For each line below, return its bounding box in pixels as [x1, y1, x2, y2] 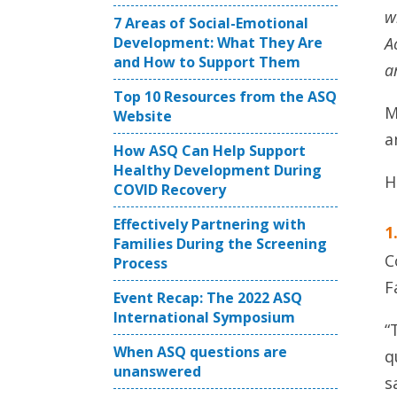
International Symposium [113, 307, 295, 327]
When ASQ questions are [113, 342, 287, 362]
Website [113, 106, 172, 126]
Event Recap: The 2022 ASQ [113, 288, 302, 307]
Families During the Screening [113, 234, 327, 253]
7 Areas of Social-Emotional [113, 13, 308, 33]
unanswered [113, 362, 201, 381]
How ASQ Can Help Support [113, 141, 306, 160]
